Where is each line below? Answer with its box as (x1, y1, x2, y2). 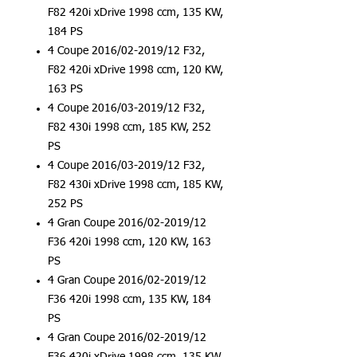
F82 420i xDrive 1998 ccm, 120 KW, (48, 65, 223, 76)
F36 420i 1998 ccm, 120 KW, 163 (48, 237, 211, 248)
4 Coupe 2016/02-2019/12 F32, (48, 45, 205, 57)
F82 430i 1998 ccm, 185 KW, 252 (48, 122, 211, 133)
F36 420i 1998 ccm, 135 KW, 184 (48, 294, 211, 305)
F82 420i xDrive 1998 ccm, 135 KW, (48, 7, 223, 18)
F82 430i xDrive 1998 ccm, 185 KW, (48, 179, 223, 190)
